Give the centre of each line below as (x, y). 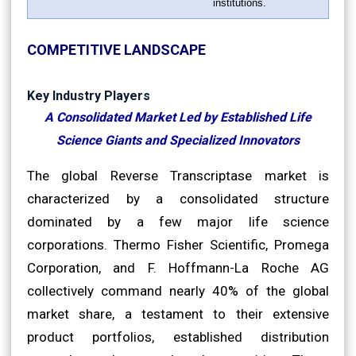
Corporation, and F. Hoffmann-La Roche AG (178, 267)
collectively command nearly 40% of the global (178, 290)
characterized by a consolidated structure (178, 198)
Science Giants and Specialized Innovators (178, 140)
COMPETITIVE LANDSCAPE (116, 49)
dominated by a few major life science (178, 221)
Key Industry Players (89, 95)
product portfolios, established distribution (178, 337)
